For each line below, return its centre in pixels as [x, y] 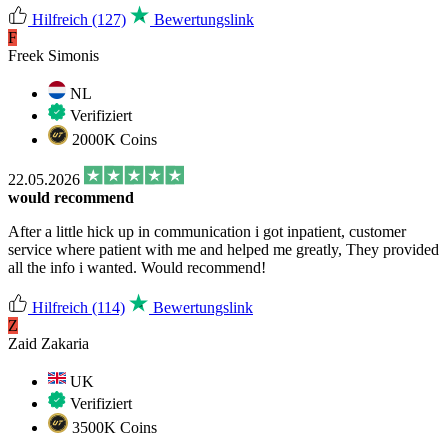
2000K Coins [112, 139]
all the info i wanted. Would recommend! [137, 267]
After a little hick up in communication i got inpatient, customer [207, 231]
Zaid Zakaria [48, 343]
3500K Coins [112, 427]
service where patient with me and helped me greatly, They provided [223, 249]
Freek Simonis [53, 55]
